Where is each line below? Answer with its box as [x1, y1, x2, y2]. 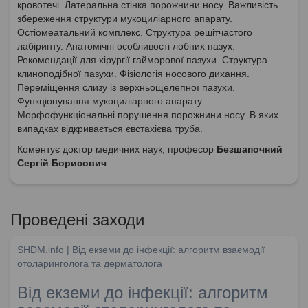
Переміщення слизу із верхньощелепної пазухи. [17, 81, 235, 93]
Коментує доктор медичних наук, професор [17, 143, 217, 155]
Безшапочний [217, 143, 283, 155]
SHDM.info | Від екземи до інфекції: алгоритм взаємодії [17, 243, 265, 255]
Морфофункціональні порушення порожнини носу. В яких [17, 109, 278, 120]
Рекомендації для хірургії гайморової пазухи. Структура [17, 54, 267, 65]
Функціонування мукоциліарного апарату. [17, 95, 204, 107]
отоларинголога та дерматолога [17, 257, 162, 269]
